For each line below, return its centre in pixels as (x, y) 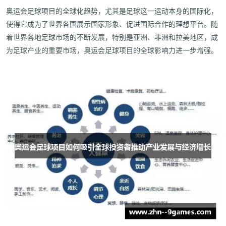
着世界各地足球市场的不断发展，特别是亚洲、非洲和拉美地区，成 (112, 38)
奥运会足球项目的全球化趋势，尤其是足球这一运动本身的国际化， (112, 12)
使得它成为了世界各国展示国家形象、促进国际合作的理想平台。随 (112, 25)
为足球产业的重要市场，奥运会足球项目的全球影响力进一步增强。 (112, 51)
